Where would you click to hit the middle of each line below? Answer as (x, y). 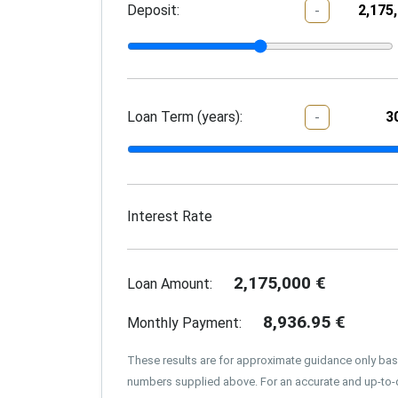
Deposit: (153, 11)
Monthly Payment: (184, 323)
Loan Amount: (170, 284)
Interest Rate (170, 217)
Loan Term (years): (185, 116)
